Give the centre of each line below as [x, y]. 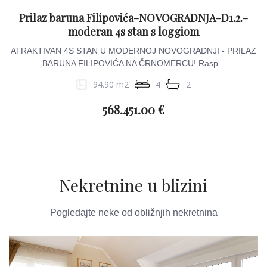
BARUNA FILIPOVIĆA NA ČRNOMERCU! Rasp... [133, 63]
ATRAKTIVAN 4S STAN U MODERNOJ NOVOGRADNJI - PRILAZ [133, 51]
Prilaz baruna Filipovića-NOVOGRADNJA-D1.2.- [133, 18]
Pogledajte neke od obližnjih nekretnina [133, 212]
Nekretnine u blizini [133, 185]
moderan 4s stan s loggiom [133, 32]
